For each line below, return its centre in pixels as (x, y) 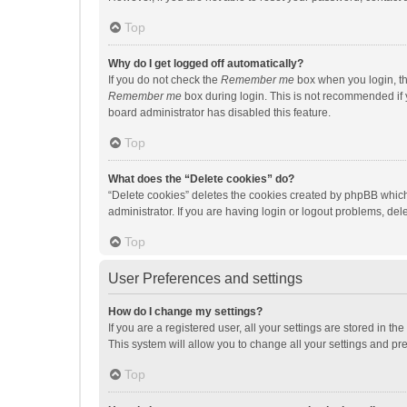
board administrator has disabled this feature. (219, 113)
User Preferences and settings (205, 278)
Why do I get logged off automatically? (206, 64)
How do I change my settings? (185, 312)
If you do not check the (164, 80)
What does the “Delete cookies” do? (201, 179)
